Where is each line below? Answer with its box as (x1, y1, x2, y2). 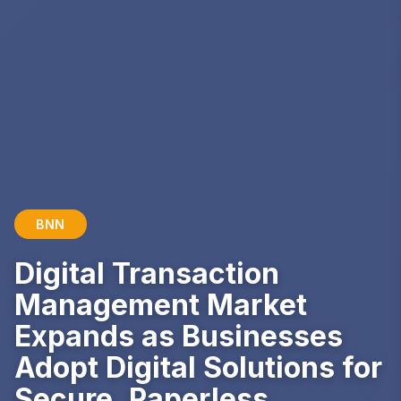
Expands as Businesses (14, 318, 343, 354)
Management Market (14, 286, 307, 322)
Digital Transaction (14, 255, 279, 291)
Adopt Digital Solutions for (14, 349, 382, 385)
